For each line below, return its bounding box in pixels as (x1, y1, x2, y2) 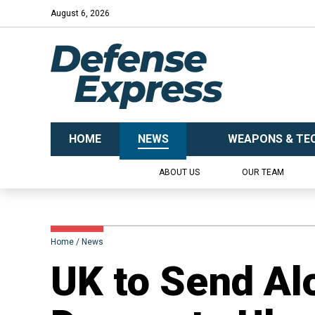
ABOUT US (158, 167, 200, 177)
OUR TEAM (241, 167, 284, 177)
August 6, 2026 (51, 8, 110, 18)
